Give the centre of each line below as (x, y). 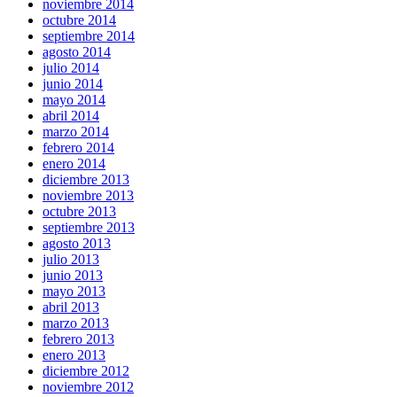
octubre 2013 (79, 211)
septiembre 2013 (89, 227)
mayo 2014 (74, 99)
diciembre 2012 (86, 370)
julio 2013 (71, 259)
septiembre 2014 (89, 35)
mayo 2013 (74, 291)
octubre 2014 (79, 19)
